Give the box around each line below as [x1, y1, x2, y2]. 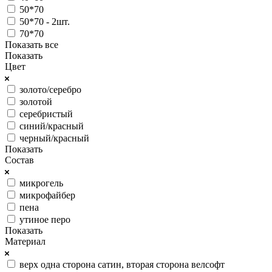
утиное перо [19, 214, 70, 225]
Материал [5, 236, 46, 246]
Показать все [5, 39, 58, 50]
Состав [5, 154, 34, 165]
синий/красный [19, 120, 84, 131]
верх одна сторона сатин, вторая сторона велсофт [19, 259, 225, 270]
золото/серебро [19, 84, 81, 95]
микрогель [19, 177, 63, 188]
